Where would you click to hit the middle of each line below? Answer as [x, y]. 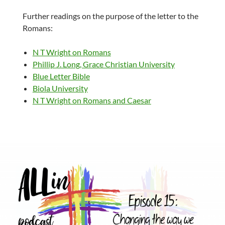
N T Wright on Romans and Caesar [92, 100]
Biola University [60, 88]
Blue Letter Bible [61, 76]
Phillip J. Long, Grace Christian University [103, 64]
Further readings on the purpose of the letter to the [110, 16]
